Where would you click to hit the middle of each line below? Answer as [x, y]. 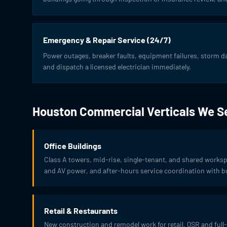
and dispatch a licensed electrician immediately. [117, 67]
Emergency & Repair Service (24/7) [107, 40]
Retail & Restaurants [81, 211]
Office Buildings [73, 146]
